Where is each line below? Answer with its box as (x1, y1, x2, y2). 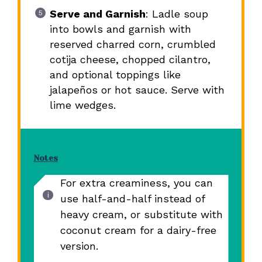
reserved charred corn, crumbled (49, 38, 216, 51)
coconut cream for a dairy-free (60, 224, 216, 237)
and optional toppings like (49, 68, 181, 81)
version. (60, 240, 98, 253)
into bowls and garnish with (49, 23, 191, 36)
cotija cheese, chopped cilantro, (49, 53, 211, 66)
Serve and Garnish (49, 8, 146, 20)
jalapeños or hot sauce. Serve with (49, 84, 225, 96)
